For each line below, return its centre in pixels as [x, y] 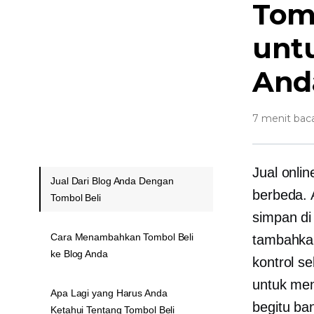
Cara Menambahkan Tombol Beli [122, 237]
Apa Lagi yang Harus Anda [109, 293]
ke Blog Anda [79, 254]
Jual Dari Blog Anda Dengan [112, 181]
